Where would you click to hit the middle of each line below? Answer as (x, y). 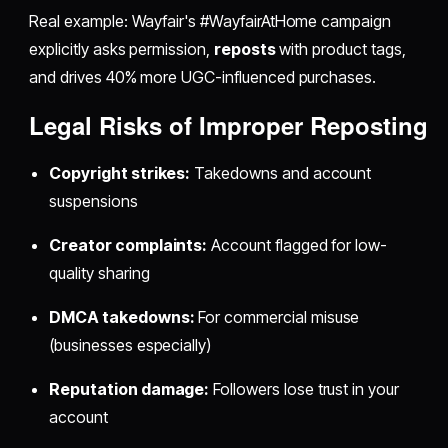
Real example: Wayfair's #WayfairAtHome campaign (210, 21)
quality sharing (99, 273)
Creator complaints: (128, 245)
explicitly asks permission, (121, 49)
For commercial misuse (277, 317)
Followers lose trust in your (304, 389)
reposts (244, 49)
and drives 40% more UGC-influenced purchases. (203, 77)
